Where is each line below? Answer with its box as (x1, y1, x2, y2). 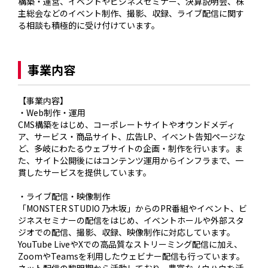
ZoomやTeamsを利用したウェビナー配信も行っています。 (18, 250, 245, 263)
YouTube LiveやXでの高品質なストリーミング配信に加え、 (18, 238, 243, 251)
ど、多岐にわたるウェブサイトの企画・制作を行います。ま (18, 142, 243, 155)
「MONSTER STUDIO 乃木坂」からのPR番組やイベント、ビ (18, 202, 248, 215)
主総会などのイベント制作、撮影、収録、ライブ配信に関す (18, 7, 245, 20)
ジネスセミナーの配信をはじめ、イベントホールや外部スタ (18, 214, 245, 227)
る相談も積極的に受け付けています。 (18, 19, 160, 32)
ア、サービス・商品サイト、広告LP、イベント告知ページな (18, 130, 246, 143)
